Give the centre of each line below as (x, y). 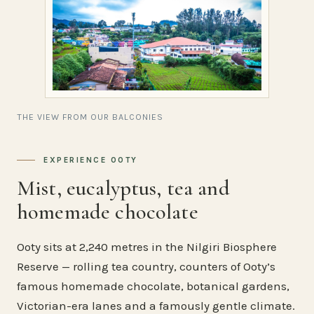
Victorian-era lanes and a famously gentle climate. (156, 305)
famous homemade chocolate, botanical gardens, (153, 286)
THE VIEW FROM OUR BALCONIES (90, 117)
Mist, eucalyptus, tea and (123, 188)
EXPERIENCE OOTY (91, 159)
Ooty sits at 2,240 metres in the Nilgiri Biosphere (147, 246)
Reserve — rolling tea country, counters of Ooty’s (146, 266)
